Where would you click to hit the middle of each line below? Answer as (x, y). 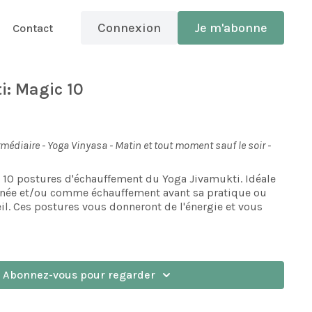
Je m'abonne (231, 28)
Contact (32, 28)
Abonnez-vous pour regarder (79, 275)
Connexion (129, 28)
